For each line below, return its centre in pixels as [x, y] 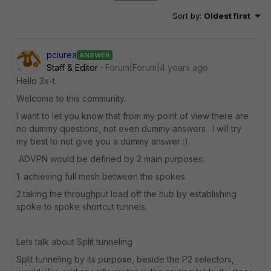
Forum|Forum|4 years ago [157, 67]
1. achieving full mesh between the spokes [101, 176]
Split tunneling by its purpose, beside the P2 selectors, [125, 259]
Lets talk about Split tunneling [74, 242]
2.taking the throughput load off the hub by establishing [126, 194]
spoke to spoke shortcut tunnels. [82, 207]
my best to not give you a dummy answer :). [103, 141]
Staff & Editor [72, 67]
